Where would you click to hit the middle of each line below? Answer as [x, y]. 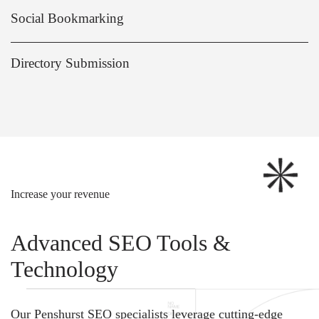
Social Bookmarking [67, 19]
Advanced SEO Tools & [121, 243]
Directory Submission [70, 63]
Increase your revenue [60, 194]
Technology [64, 270]
